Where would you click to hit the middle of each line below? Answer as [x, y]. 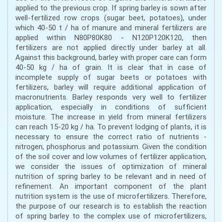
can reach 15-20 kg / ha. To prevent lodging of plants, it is [111, 127]
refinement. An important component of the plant [111, 186]
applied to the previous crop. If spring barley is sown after [111, 8]
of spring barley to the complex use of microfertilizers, [111, 216]
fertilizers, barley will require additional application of [111, 87]
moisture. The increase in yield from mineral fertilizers [111, 117]
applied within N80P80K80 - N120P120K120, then [111, 38]
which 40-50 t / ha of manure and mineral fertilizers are [111, 28]
